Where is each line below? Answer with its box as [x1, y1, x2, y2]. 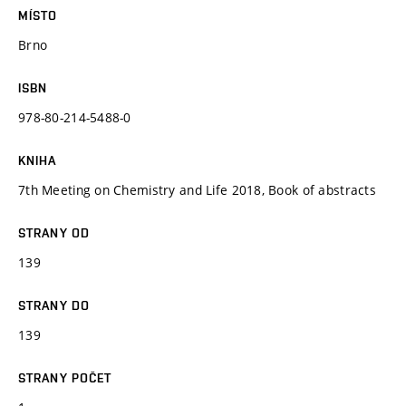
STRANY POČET [18, 370, 112, 385]
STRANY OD [18, 225, 91, 240]
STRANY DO [18, 297, 91, 313]
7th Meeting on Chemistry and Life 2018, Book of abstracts [18, 180, 376, 198]
